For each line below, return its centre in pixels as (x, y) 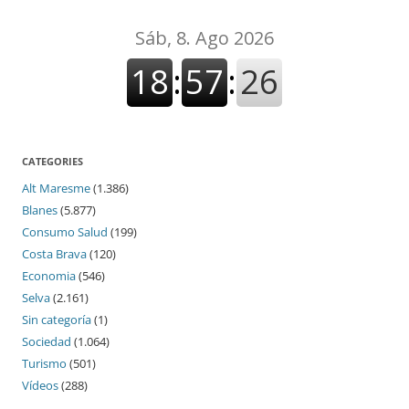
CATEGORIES (52, 161)
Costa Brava (54, 253)
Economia (49, 275)
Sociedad (47, 341)
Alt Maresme (56, 188)
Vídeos (40, 385)
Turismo (44, 363)
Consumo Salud (65, 231)
